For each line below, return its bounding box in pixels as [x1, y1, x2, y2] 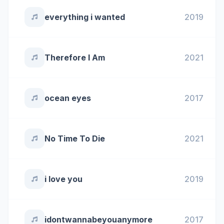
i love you [44, 174, 82, 184]
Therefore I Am [44, 52, 105, 62]
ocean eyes [44, 93, 91, 103]
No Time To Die [44, 133, 105, 143]
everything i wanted [44, 12, 125, 22]
